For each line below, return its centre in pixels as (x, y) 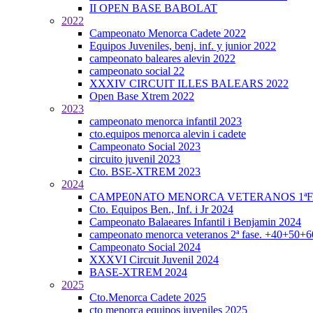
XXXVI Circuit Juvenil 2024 (154, 260)
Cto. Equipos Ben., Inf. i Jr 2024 (161, 209)
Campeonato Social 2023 (145, 146)
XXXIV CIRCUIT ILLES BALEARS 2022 (189, 83)
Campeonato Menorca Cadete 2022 (168, 33)
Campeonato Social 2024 (145, 247)
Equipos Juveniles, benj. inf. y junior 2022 (183, 46)
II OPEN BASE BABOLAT (153, 8)
